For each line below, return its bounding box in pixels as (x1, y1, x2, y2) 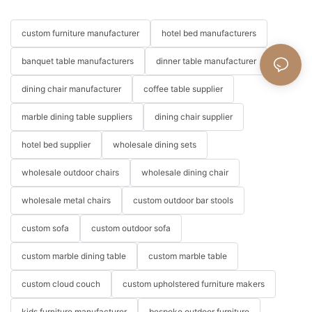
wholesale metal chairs (22, 194, 111, 205)
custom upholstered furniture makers (123, 278, 265, 289)
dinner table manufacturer (156, 55, 256, 66)
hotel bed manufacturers (162, 27, 256, 38)
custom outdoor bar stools (133, 194, 233, 205)
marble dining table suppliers (22, 111, 132, 122)
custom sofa (22, 222, 69, 233)
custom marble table (148, 250, 227, 261)
